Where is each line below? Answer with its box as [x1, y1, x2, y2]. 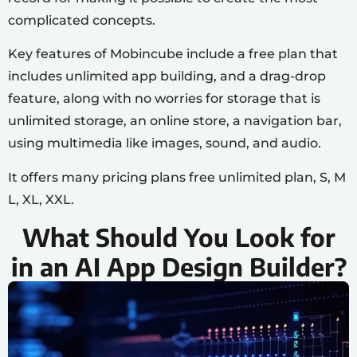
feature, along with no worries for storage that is [8, 91, 320, 107]
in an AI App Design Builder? [10, 251, 347, 283]
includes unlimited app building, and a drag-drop [8, 69, 326, 84]
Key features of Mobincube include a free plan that [8, 46, 338, 62]
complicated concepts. [8, 12, 155, 28]
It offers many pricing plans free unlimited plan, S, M [8, 169, 346, 185]
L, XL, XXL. [8, 191, 74, 207]
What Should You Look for [22, 222, 335, 253]
